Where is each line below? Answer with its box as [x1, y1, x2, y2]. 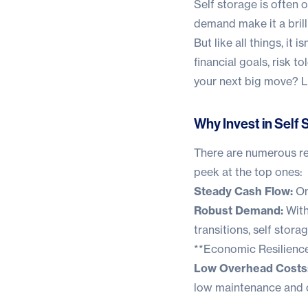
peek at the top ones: [194, 164, 302, 179]
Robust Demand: [194, 203, 283, 217]
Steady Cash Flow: [194, 184, 293, 198]
